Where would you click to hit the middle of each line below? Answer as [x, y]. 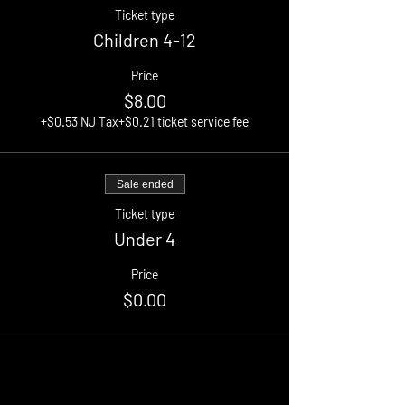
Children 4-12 [145, 40]
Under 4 [145, 239]
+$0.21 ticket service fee [184, 122]
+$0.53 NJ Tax [80, 122]
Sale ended [145, 184]
